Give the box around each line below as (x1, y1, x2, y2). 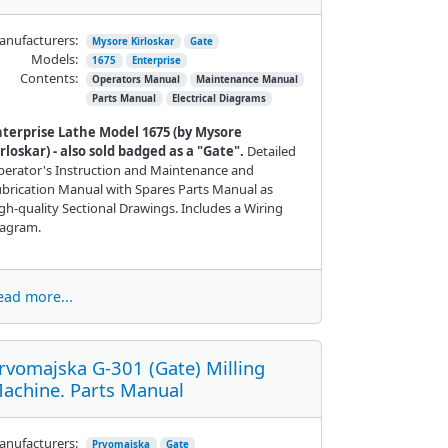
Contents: (19, 68, 78, 87)
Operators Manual (92, 72, 181, 86)
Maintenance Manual (195, 72, 298, 86)
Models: (30, 49, 78, 68)
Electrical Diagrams (171, 91, 266, 105)
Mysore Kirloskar (92, 34, 175, 48)
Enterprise (131, 53, 181, 67)
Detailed (246, 141, 296, 160)
